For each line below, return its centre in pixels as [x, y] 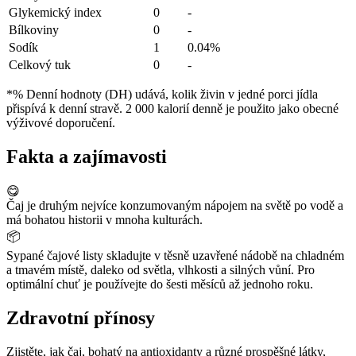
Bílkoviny [34, 30]
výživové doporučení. [61, 123]
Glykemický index [55, 13]
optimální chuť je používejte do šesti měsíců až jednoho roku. [160, 284]
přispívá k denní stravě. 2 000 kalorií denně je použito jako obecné [172, 109]
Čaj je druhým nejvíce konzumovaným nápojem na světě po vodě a [175, 205]
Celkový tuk [40, 65]
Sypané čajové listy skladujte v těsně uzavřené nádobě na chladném [175, 255]
